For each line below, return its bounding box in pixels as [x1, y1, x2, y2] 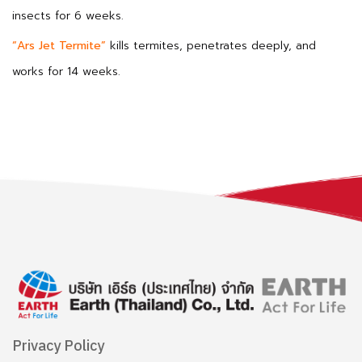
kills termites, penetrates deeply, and [106, 37, 316, 54]
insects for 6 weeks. [12, 7, 124, 24]
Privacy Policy [12, 334, 104, 359]
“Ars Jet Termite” [12, 37, 106, 54]
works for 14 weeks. [12, 63, 120, 80]
